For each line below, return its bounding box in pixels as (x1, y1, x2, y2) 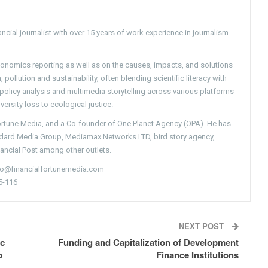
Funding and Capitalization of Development (58, 235, 239, 249)
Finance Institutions (156, 248, 239, 261)
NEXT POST (179, 220, 227, 232)
